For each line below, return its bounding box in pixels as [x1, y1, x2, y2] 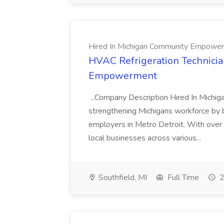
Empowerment [88, 69, 157, 82]
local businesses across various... [88, 132, 203, 143]
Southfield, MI [96, 172, 147, 183]
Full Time [165, 172, 199, 183]
